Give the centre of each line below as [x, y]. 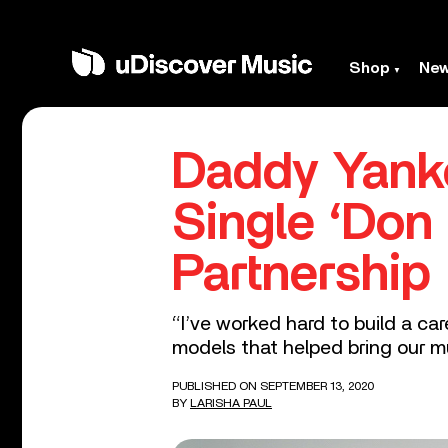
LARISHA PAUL [231, 403]
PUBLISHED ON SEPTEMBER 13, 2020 [273, 386]
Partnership [301, 274]
